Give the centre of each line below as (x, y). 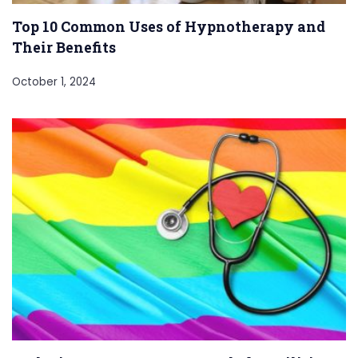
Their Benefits (64, 47)
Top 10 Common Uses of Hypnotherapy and (169, 26)
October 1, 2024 (54, 82)
